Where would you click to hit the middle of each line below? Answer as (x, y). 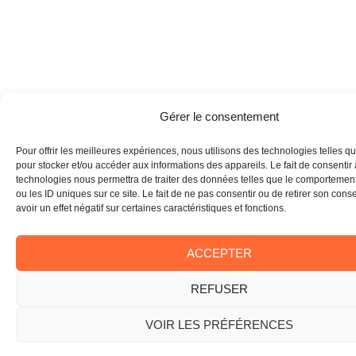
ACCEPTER (219, 253)
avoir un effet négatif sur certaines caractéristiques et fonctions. (151, 208)
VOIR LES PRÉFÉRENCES (219, 324)
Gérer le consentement (219, 116)
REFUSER (219, 288)
